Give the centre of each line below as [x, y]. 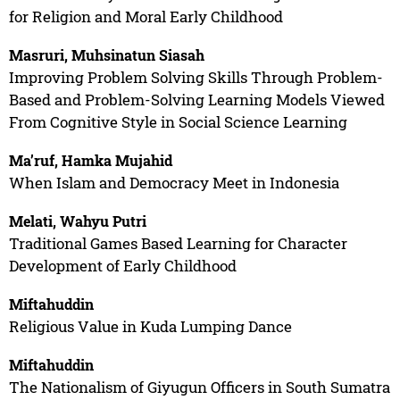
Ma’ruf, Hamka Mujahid [90, 160]
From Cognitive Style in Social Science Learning [178, 121]
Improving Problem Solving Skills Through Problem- [196, 77]
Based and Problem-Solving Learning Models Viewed [196, 99]
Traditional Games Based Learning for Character [178, 243]
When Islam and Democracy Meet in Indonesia [174, 182]
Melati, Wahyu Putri [77, 221]
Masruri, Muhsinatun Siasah [106, 54]
